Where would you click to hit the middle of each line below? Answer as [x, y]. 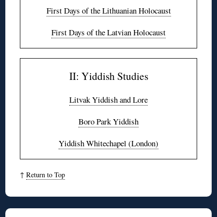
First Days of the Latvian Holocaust [108, 32]
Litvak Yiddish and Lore [108, 99]
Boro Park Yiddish [108, 121]
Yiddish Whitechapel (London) [108, 143]
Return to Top [46, 174]
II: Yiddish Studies [108, 76]
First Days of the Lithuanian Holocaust [108, 10]
